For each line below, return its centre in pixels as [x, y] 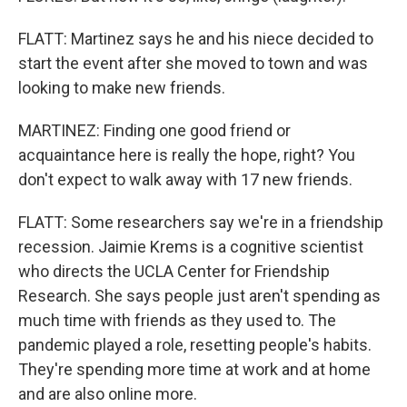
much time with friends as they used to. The [177, 320]
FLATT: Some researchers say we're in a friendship [201, 222]
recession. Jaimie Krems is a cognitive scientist [191, 247]
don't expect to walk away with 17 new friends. [185, 179]
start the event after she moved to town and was [193, 63]
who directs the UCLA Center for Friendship [174, 271]
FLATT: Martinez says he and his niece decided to [196, 39]
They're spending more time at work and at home [194, 369]
